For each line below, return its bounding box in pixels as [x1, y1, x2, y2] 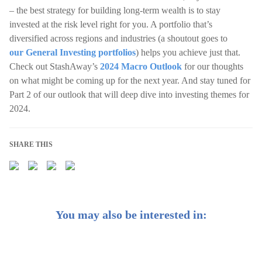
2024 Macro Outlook [100, 61, 182, 71]
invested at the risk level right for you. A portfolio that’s [9, 19, 212, 29]
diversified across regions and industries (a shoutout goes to [9, 33, 227, 43]
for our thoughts [182, 61, 243, 71]
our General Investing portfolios [9, 47, 136, 57]
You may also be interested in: [55, 208, 207, 221]
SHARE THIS [9, 140, 53, 149]
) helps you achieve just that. [136, 47, 240, 57]
